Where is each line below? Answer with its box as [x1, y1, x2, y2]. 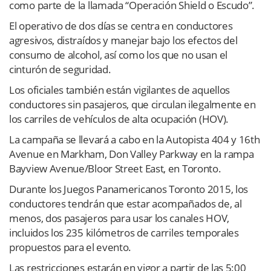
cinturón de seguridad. [9, 62, 111, 76]
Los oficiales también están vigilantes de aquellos [9, 82, 230, 97]
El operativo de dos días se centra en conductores [9, 18, 233, 33]
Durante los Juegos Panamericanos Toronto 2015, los [9, 181, 249, 196]
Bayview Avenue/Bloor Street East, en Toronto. [9, 161, 221, 175]
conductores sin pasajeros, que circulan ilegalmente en [9, 97, 256, 111]
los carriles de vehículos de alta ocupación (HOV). [9, 111, 229, 126]
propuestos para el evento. [9, 240, 132, 254]
